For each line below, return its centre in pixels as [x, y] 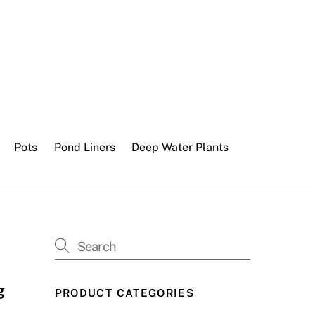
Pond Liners [84, 147]
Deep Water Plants [180, 147]
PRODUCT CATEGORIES [124, 292]
